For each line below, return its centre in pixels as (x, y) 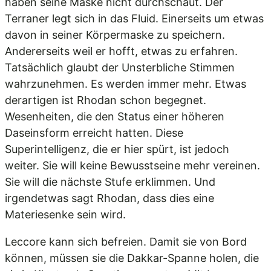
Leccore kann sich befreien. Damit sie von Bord (126, 242)
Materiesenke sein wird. (65, 214)
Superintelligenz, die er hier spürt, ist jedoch (117, 149)
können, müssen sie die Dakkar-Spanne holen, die (132, 258)
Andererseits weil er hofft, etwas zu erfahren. (121, 51)
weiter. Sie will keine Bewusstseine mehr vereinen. (132, 165)
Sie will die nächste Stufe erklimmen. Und (110, 182)
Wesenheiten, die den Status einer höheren (115, 116)
